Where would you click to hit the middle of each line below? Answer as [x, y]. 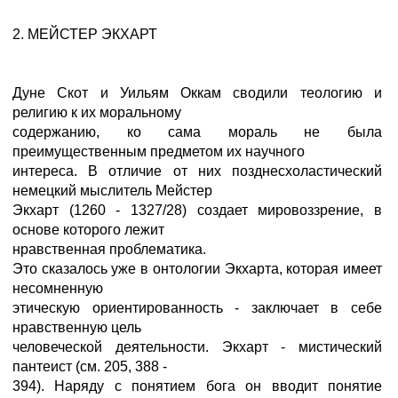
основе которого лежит [88, 230]
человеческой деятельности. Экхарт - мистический [197, 347]
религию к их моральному [97, 112]
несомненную [58, 288]
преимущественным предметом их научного [159, 151]
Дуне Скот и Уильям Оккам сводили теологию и [197, 93]
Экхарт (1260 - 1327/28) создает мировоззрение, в [197, 210]
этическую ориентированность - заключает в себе [197, 308]
